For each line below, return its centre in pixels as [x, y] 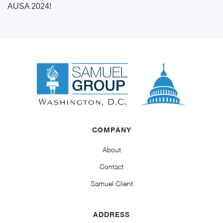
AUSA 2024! [29, 6]
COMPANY [111, 129]
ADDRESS [111, 214]
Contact [111, 166]
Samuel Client [111, 183]
